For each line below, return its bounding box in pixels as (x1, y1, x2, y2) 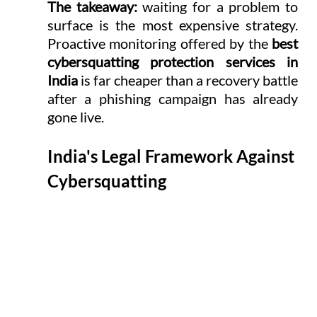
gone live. (47, 108, 104, 125)
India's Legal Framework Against (47, 145, 298, 166)
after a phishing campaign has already (47, 89, 299, 107)
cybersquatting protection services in (47, 52, 299, 70)
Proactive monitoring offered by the (47, 34, 272, 52)
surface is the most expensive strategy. (47, 16, 299, 33)
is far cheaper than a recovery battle (77, 71, 299, 88)
